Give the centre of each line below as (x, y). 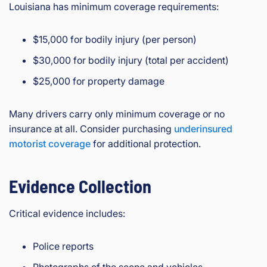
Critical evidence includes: (67, 213)
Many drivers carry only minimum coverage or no (117, 114)
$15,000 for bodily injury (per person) (115, 39)
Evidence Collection (80, 186)
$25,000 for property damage (99, 81)
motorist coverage (50, 143)
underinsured (203, 128)
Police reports (63, 246)
